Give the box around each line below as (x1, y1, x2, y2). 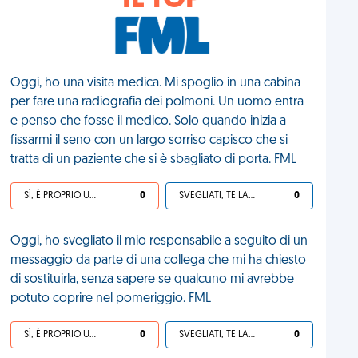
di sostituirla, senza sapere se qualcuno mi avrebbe (10, 273, 295, 286)
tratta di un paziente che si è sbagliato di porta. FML (10, 153, 297, 166)
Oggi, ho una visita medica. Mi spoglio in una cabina (10, 77, 301, 89)
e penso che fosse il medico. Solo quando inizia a (10, 115, 287, 128)
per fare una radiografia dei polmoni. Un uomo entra (10, 96, 304, 109)
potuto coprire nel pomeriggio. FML (10, 292, 212, 305)
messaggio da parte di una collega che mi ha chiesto (10, 254, 307, 267)
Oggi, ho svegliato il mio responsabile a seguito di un (10, 235, 308, 248)
